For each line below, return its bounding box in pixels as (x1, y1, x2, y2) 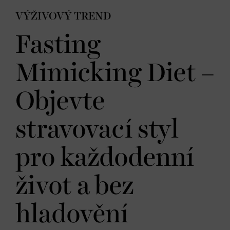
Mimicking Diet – (15, 60, 214, 87)
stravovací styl (15, 117, 179, 143)
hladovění (15, 201, 128, 228)
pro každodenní (15, 145, 194, 171)
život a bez (15, 173, 134, 200)
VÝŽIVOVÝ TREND (15, 11, 111, 22)
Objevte (15, 88, 105, 115)
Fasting (15, 32, 101, 59)
